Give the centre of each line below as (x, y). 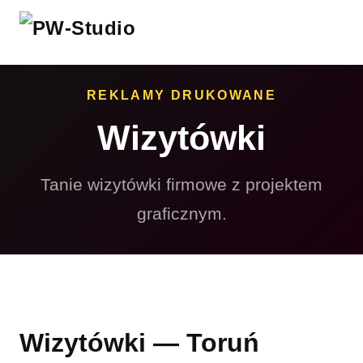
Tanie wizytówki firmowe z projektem (181, 184)
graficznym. (181, 214)
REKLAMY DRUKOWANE (181, 95)
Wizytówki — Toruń (139, 343)
